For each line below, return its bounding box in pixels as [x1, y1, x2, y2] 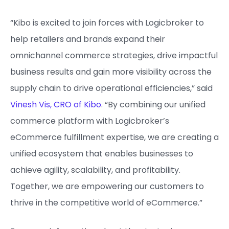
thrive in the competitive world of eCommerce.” [10, 197, 202, 209]
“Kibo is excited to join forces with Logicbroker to [10, 17, 204, 29]
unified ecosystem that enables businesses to [10, 148, 193, 159]
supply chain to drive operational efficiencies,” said [10, 82, 213, 94]
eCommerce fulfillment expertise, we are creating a [10, 131, 219, 143]
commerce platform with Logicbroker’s [10, 115, 169, 127]
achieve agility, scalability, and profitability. [10, 164, 180, 176]
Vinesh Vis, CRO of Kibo [10, 99, 101, 110]
